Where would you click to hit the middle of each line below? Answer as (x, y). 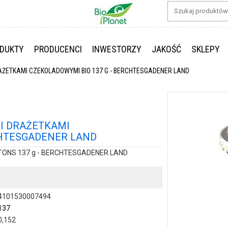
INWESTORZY (117, 49)
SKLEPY (206, 49)
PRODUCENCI (58, 49)
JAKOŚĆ (166, 49)
